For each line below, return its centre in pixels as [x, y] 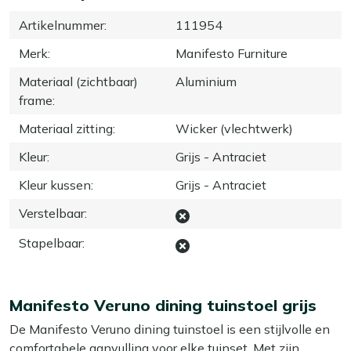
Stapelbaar [51, 242]
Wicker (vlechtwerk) [234, 128]
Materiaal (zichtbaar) [78, 81]
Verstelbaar [52, 213]
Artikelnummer [62, 25]
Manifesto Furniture [232, 53]
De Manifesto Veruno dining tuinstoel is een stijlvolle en [170, 329]
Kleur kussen [55, 185]
